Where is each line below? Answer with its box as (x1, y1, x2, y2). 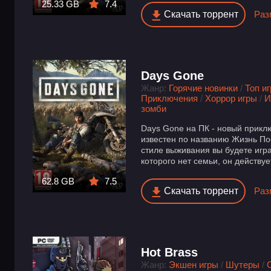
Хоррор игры (205, 93, 258, 103)
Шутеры (226, 259, 260, 270)
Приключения (141, 93, 198, 103)
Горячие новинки (169, 82, 238, 93)
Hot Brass (141, 245, 198, 259)
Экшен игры (169, 259, 219, 270)
